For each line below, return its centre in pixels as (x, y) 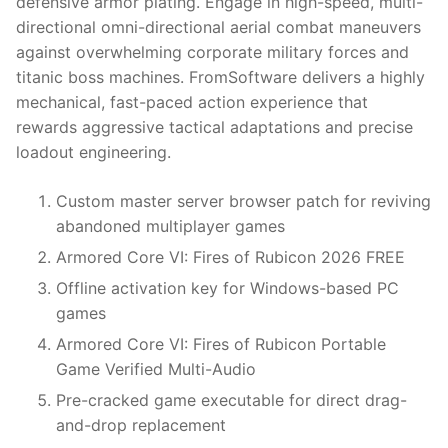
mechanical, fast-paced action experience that (192, 102)
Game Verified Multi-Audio (156, 369)
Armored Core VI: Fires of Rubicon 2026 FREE (230, 257)
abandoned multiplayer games (170, 226)
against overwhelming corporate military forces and (212, 52)
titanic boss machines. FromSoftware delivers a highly (220, 77)
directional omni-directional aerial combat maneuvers (218, 27)
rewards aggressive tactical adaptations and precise (214, 127)
